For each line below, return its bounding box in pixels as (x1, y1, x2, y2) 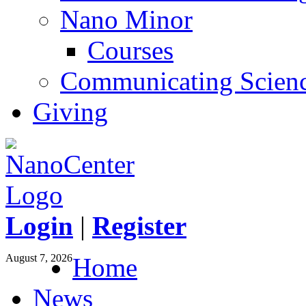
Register (92, 211, 186, 240)
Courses (87, 36, 173, 65)
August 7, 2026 (5, 252, 72, 264)
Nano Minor (60, 5, 193, 34)
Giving (33, 97, 108, 126)
